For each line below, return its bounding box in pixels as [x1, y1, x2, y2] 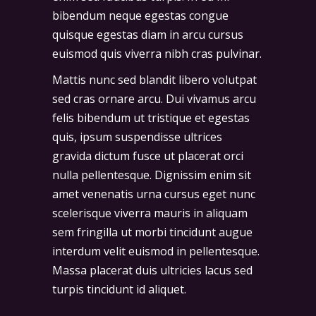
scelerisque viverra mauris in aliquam [52, 205, 248, 221]
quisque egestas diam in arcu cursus [52, 26, 243, 42]
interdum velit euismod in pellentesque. [52, 243, 260, 259]
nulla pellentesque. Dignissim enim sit [52, 166, 251, 183]
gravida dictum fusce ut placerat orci [52, 147, 243, 164]
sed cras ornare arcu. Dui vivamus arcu [52, 90, 256, 107]
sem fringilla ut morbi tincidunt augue [52, 224, 253, 240]
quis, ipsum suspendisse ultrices [52, 128, 222, 145]
